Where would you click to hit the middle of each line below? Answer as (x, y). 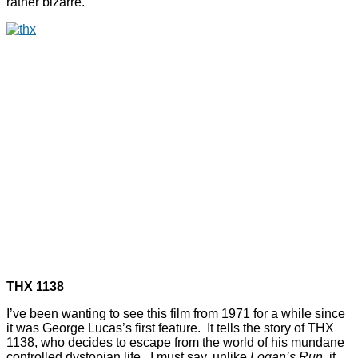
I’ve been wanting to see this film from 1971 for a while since (176, 314)
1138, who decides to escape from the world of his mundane (175, 343)
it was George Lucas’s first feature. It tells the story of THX (170, 328)
